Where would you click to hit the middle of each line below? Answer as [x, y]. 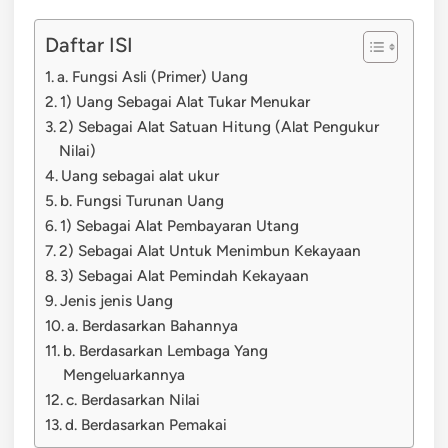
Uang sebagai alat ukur [140, 175]
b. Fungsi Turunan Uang [142, 200]
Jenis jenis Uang [117, 300]
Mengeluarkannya [124, 374]
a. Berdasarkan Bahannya [153, 325]
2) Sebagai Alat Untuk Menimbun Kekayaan [210, 250]
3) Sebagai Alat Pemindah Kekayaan [185, 275]
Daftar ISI [89, 44]
